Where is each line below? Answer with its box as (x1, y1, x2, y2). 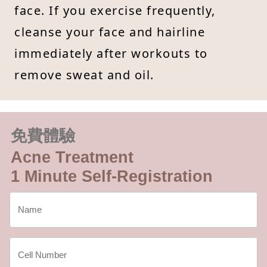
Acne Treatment (11, 148, 133, 166)
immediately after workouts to (14, 45, 208, 61)
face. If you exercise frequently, (14, 2, 216, 18)
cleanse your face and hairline (14, 23, 205, 40)
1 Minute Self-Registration (11, 167, 213, 185)
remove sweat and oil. (14, 66, 154, 83)
